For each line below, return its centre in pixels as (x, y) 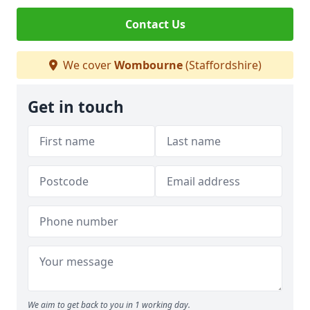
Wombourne (148, 65)
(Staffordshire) (222, 65)
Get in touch (76, 107)
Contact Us (155, 24)
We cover (87, 65)
